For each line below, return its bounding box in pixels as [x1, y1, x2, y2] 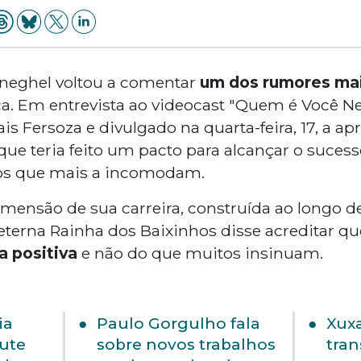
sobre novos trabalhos [97, 334, 276, 354]
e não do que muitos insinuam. [77, 243, 323, 263]
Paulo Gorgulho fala [97, 313, 260, 333]
